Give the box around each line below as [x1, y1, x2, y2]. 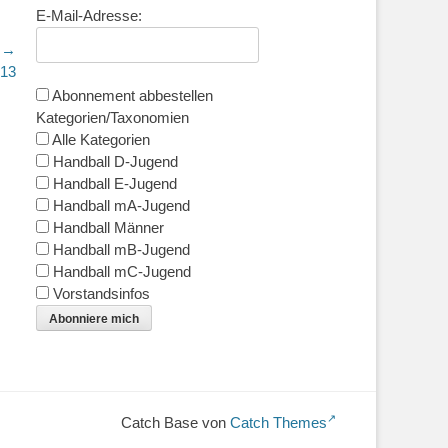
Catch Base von [121, 414, 230, 432]
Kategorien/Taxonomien [36, 109, 189, 127]
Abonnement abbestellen [49, 87, 213, 105]
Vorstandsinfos [49, 285, 150, 303]
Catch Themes [230, 414, 327, 432]
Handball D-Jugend [49, 153, 178, 171]
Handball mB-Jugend [49, 241, 190, 259]
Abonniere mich [49, 312, 139, 327]
